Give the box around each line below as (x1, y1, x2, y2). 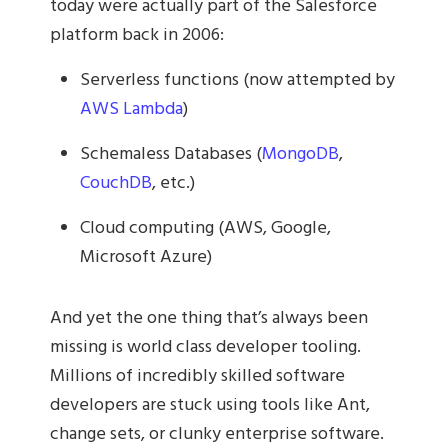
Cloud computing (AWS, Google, (80, 214, 331, 244)
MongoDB (262, 140, 339, 170)
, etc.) (152, 169, 195, 199)
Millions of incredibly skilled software (50, 362, 345, 392)
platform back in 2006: (50, 21, 232, 51)
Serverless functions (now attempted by (80, 66, 395, 96)
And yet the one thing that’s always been (50, 304, 368, 334)
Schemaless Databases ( (80, 140, 262, 170)
